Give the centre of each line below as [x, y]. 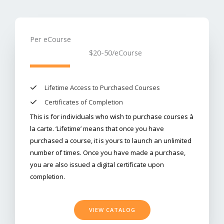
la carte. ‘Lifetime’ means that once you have [97, 128]
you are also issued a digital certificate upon [97, 164]
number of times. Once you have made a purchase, [108, 152]
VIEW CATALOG [112, 210]
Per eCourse [50, 39]
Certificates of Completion [84, 102]
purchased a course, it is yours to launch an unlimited [111, 140]
